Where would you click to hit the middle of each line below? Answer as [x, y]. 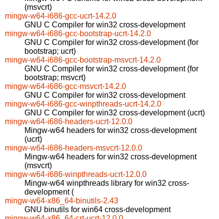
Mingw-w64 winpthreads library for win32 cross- [107, 183]
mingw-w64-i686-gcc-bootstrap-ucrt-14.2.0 [78, 34]
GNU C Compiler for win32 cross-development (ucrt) [115, 113]
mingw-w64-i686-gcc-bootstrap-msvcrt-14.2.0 [83, 60]
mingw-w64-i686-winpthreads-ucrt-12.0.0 [76, 175]
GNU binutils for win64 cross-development [98, 210]
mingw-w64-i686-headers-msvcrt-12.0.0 [74, 148]
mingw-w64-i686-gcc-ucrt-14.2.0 [61, 16]
